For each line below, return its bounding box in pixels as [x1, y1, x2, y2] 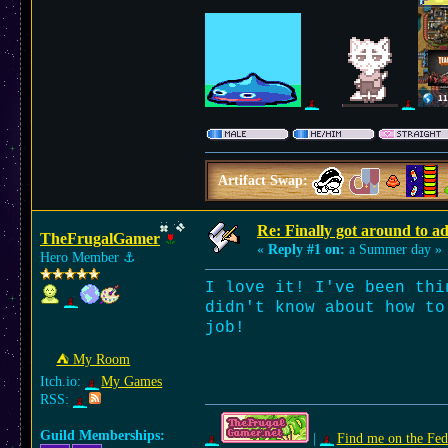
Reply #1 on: [268, 242, 345, 257]
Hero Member [40, 250, 123, 265]
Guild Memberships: [40, 428, 165, 443]
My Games [101, 374, 163, 389]
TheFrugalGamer [40, 230, 160, 247]
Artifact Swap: [218, 173, 312, 189]
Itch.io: [40, 374, 85, 389]
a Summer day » [345, 242, 442, 257]
